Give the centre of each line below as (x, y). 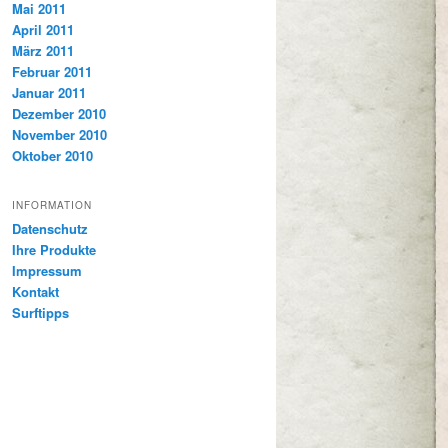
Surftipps (40, 313)
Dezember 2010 (59, 113)
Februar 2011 (52, 71)
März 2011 (43, 50)
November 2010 (59, 134)
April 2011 (43, 29)
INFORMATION (52, 205)
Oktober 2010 (52, 155)
